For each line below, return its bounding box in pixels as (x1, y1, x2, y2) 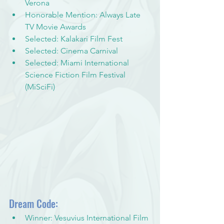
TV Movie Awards (25, 21, 86, 31)
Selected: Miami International (25, 57, 131, 67)
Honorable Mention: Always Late (25, 9, 142, 19)
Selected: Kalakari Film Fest (25, 33, 122, 43)
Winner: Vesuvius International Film (25, 212, 150, 222)
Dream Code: (9, 195, 58, 211)
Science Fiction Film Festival (25, 69, 127, 79)
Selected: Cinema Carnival (25, 45, 118, 55)
